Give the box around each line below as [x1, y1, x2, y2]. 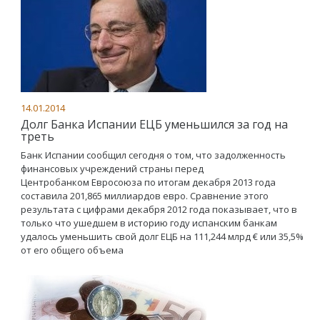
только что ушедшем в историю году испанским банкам [21, 216, 277, 229]
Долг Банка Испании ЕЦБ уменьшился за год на [21, 116, 288, 132]
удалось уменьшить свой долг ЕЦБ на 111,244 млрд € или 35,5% [21, 229, 304, 243]
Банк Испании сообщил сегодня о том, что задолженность [21, 148, 286, 161]
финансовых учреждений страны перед [21, 161, 204, 175]
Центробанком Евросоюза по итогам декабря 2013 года [21, 175, 276, 189]
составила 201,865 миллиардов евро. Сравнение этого [21, 189, 269, 202]
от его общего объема [21, 243, 124, 256]
